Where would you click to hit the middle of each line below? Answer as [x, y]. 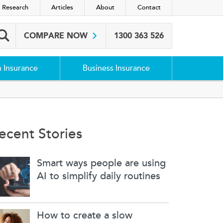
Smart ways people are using [102, 164]
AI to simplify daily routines [99, 176]
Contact [149, 7]
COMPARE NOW [57, 35]
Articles [62, 7]
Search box [32, 41]
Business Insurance [116, 68]
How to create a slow [85, 216]
